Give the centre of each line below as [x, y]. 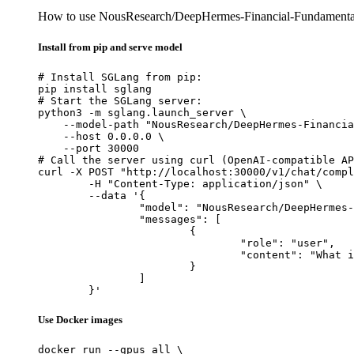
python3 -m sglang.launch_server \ [142, 112]
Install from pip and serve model [110, 47]
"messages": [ [88, 219]
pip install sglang [95, 88]
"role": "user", [139, 243]
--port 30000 [88, 148]
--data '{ [63, 195]
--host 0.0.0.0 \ [101, 136]
